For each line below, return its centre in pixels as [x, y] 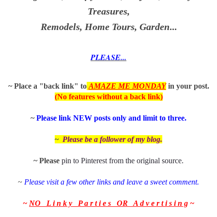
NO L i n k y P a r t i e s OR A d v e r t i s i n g [108, 203]
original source [159, 161]
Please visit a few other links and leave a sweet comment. [112, 182]
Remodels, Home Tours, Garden [105, 27]
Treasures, [108, 11]
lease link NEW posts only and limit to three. [114, 118]
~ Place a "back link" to [47, 86]
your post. [193, 86]
